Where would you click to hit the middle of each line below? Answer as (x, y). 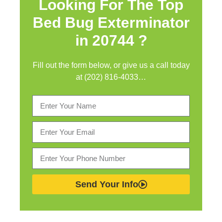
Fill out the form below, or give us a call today (111, 65)
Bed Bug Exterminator (111, 23)
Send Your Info (107, 184)
